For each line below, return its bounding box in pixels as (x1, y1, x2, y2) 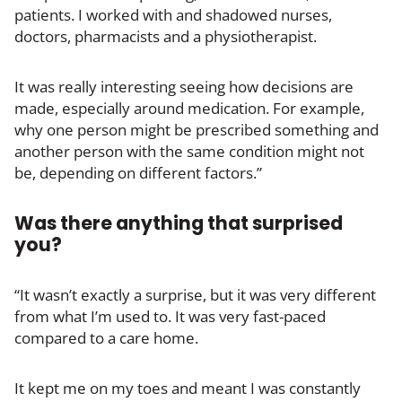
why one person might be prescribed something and (14, 118, 379, 140)
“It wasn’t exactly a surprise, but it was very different (14, 284, 376, 305)
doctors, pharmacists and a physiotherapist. (14, 25, 317, 47)
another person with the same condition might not (14, 140, 364, 162)
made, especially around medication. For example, (14, 97, 364, 118)
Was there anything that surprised (14, 209, 343, 236)
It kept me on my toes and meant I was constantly (14, 377, 361, 398)
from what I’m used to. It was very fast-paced (14, 305, 326, 327)
